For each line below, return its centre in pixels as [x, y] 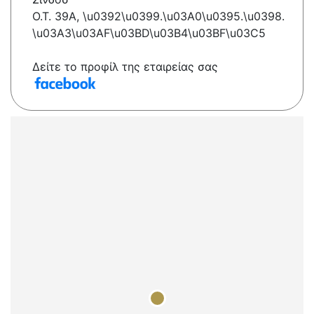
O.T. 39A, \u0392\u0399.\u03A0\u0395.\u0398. [158, 16]
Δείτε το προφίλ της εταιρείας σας [125, 67]
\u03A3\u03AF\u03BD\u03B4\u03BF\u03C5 [149, 33]
